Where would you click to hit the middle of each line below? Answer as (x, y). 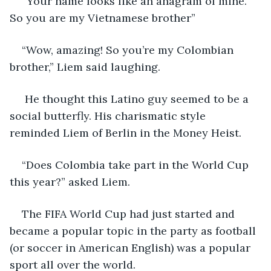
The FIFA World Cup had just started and (130, 214)
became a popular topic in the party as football (134, 230)
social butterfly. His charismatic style (109, 116)
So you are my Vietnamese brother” (103, 18)
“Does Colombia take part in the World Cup (137, 165)
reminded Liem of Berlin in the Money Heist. (126, 132)
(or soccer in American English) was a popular (132, 247)
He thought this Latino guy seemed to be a (137, 99)
